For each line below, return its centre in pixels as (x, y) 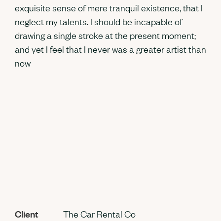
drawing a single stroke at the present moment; (105, 35)
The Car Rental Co (99, 214)
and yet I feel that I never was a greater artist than (110, 49)
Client (27, 214)
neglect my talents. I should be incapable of (98, 21)
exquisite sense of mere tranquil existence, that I (109, 8)
